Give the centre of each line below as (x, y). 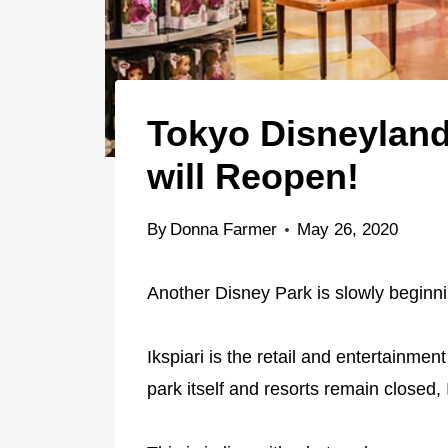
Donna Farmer (224, 229)
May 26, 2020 (348, 229)
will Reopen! (253, 176)
